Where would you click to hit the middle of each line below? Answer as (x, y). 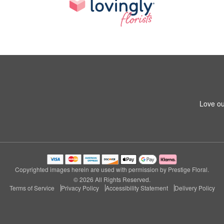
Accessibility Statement (136, 188)
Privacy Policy (80, 188)
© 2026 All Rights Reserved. (112, 179)
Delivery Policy (194, 188)
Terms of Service (32, 188)
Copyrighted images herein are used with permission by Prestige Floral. (112, 169)
